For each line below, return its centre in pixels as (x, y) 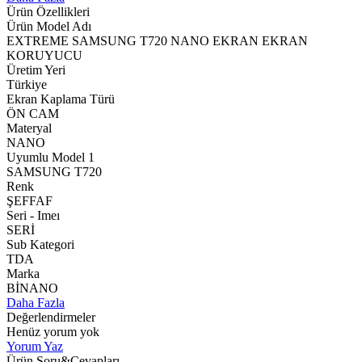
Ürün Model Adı (49, 26)
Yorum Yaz (35, 346)
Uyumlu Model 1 (51, 157)
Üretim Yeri (36, 69)
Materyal (29, 128)
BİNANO (32, 288)
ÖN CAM (33, 113)
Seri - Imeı (33, 215)
